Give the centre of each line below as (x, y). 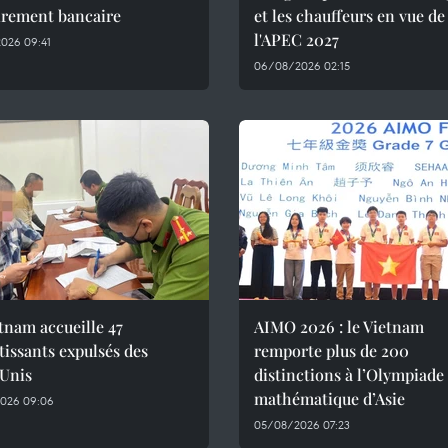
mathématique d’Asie (329, 398)
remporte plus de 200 (331, 350)
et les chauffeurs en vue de (349, 15)
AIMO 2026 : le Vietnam (339, 326)
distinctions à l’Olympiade (349, 374)
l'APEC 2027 (296, 39)
